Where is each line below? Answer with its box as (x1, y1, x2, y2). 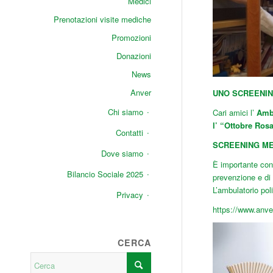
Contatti (115, 127, 143, 138)
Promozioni (111, 32, 151, 43)
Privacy (116, 189, 143, 200)
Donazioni (116, 50, 151, 62)
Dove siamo (101, 147, 143, 159)
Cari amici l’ (212, 107, 257, 119)
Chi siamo (107, 106, 143, 118)
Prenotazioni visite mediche (53, 13, 151, 25)
